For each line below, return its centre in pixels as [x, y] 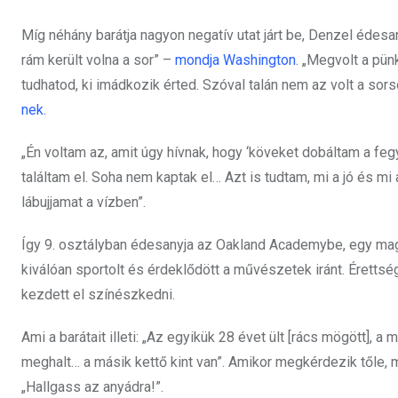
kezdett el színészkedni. [98, 295]
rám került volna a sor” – [98, 60]
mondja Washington [235, 60]
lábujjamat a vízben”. [84, 203]
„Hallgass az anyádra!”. [92, 387]
